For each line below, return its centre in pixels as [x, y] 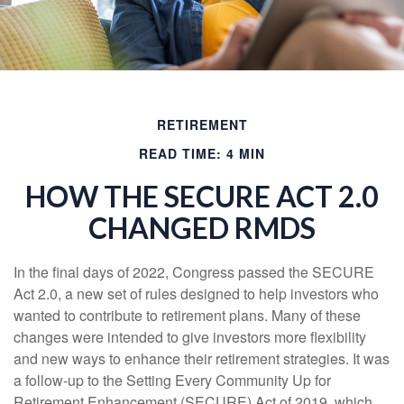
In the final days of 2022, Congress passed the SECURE [194, 271]
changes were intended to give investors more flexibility [190, 336]
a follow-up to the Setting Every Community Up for [172, 380]
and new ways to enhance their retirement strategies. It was [202, 358]
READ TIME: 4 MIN [202, 153]
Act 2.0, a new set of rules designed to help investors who [196, 293]
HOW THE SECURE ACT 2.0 [202, 196]
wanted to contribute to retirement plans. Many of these [187, 315]
